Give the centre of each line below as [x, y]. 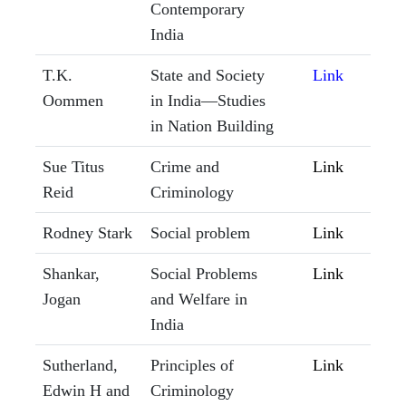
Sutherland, [80, 366]
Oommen [73, 101]
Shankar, [71, 274]
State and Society [208, 76]
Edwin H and [86, 391]
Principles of [192, 366]
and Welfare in [199, 300]
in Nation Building [212, 126]
